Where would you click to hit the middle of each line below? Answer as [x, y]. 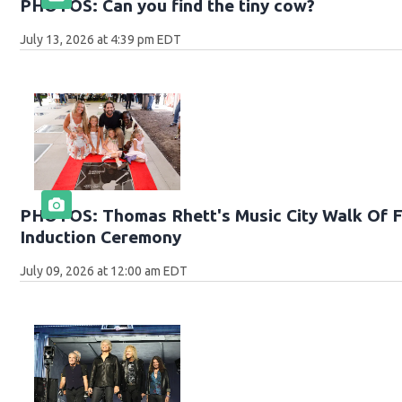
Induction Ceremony [101, 237]
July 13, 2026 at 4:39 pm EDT [101, 40]
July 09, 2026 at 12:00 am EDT [104, 271]
